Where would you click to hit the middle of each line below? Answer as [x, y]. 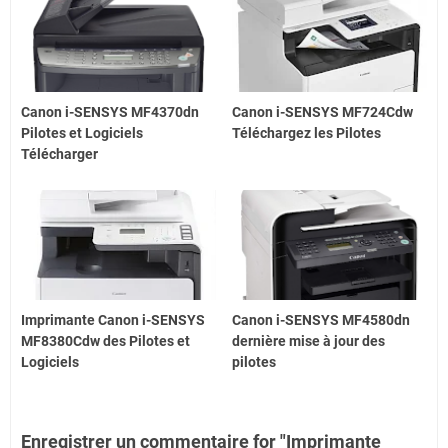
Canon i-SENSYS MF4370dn [110, 112]
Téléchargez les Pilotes [307, 133]
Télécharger [59, 154]
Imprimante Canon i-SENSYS [113, 319]
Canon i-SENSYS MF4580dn [321, 319]
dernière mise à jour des [309, 340]
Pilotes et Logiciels [82, 133]
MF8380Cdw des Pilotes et [105, 340]
